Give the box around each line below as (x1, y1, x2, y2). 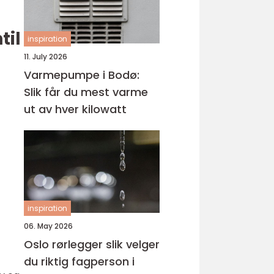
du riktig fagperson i (24, 254, 135, 269)
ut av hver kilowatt (24, 102, 127, 117)
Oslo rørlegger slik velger (24, 237, 106, 252)
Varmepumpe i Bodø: (24, 67, 139, 83)
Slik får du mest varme (24, 84, 148, 100)
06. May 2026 (24, 221, 73, 231)
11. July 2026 (24, 51, 67, 62)
